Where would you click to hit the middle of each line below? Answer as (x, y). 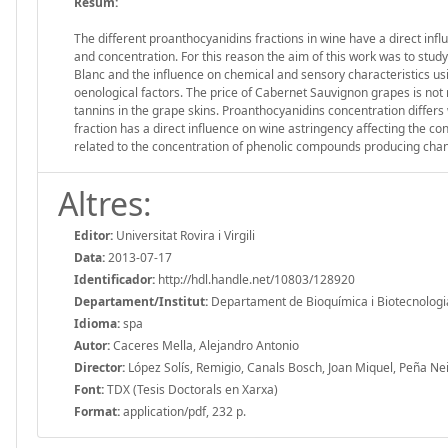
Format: (97, 411)
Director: (99, 367)
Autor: (92, 345)
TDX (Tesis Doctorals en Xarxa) (191, 389)
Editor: (93, 235)
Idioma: (97, 323)
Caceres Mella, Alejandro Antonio (204, 345)
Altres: (105, 203)
